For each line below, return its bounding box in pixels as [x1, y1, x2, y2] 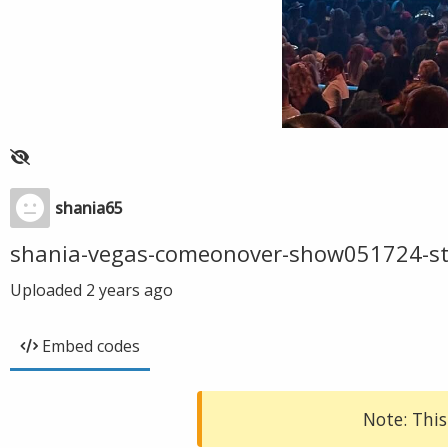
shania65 [55, 197, 123, 219]
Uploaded [10, 279, 86, 301]
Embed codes [42, 335, 140, 357]
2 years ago [86, 279, 173, 301]
